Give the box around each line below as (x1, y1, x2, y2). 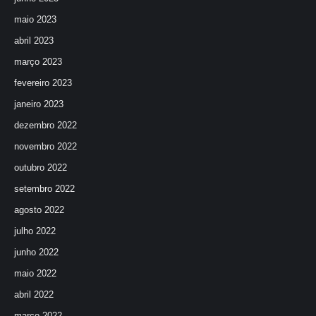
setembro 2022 (14, 183, 75, 194)
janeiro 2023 (14, 99, 63, 109)
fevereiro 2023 (14, 78, 72, 88)
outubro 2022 (14, 162, 67, 173)
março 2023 (14, 56, 62, 67)
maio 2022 (14, 268, 56, 279)
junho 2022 (14, 247, 59, 257)
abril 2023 (14, 35, 54, 46)
